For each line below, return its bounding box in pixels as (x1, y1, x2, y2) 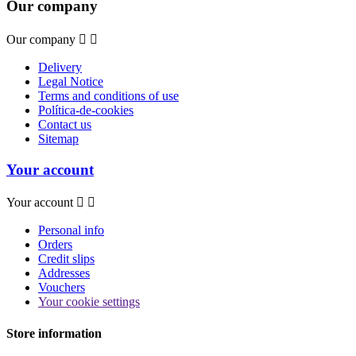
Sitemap (38, 132, 79, 146)
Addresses (38, 266, 90, 281)
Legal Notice (38, 75, 103, 89)
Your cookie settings (38, 295, 140, 309)
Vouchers (38, 281, 85, 295)
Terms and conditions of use (38, 89, 179, 103)
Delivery (38, 60, 82, 75)
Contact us (38, 118, 91, 132)
